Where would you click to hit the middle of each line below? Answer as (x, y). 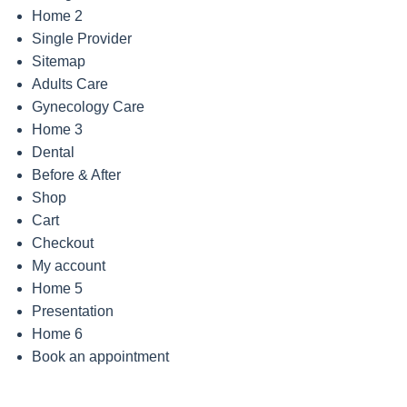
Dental (53, 153)
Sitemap (59, 62)
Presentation (73, 312)
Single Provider (82, 39)
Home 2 (57, 16)
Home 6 (57, 334)
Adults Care (70, 84)
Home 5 (57, 289)
